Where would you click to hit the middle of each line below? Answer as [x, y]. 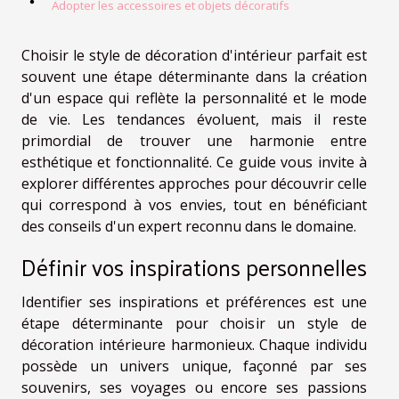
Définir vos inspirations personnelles [194, 267]
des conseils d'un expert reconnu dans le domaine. [189, 227]
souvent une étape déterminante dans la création [194, 77]
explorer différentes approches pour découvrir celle [194, 184]
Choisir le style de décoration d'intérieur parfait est [194, 56]
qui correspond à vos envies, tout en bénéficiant [194, 205]
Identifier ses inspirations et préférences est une [194, 302]
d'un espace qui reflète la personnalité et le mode [194, 98]
